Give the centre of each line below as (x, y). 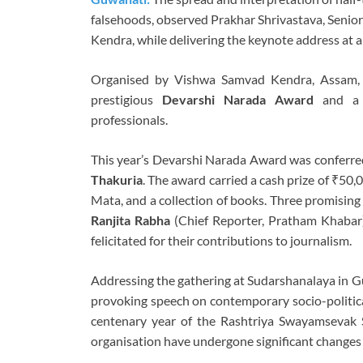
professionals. (129, 120)
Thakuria (117, 180)
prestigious (126, 100)
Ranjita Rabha (130, 220)
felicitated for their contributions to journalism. (221, 241)
